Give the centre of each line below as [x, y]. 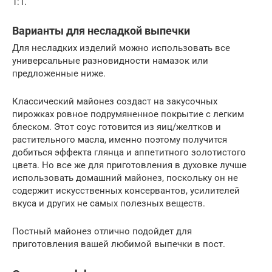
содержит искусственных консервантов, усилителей [126, 190]
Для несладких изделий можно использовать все [121, 48]
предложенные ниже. [59, 73]
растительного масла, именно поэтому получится [120, 139]
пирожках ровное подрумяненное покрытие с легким [128, 114]
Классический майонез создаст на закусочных [115, 101]
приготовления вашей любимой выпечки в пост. [119, 244]
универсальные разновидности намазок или [110, 60]
